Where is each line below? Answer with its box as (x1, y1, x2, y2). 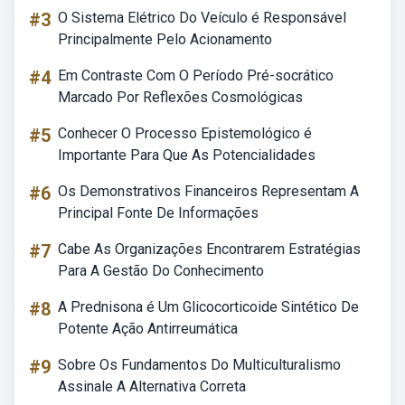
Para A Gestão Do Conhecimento (58, 262, 264, 279)
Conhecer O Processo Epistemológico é (58, 125, 312, 142)
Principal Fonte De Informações (58, 204, 259, 221)
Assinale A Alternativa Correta (58, 378, 246, 395)
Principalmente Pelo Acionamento (58, 31, 272, 48)
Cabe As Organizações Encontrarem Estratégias (58, 240, 361, 258)
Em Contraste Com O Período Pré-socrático (58, 67, 334, 84)
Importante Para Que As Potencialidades (58, 146, 316, 164)
